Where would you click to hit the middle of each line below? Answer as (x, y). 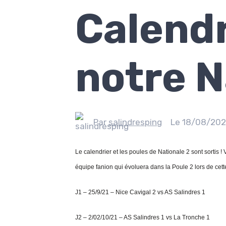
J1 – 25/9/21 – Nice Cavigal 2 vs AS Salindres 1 (140, 192)
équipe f (87, 167)
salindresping (135, 122)
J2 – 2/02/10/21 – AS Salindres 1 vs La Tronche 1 (143, 217)
